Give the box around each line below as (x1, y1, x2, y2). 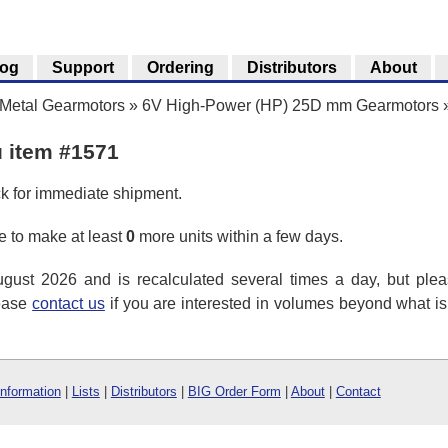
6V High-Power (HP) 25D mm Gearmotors (142, 97, 439, 114)
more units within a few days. (135, 227, 343, 245)
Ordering (146, 59, 214, 76)
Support (51, 59, 114, 76)
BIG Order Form (187, 384, 281, 400)
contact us (32, 294, 105, 312)
